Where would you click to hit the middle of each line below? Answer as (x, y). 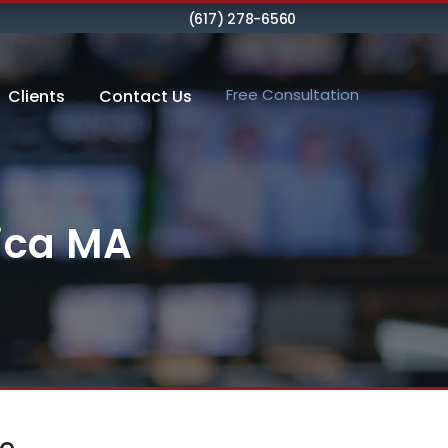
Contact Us (145, 96)
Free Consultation (292, 94)
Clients (36, 96)
